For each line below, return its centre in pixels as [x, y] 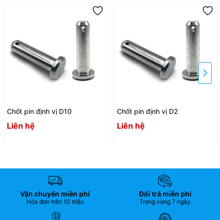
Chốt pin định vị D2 [147, 111]
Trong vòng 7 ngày [165, 202]
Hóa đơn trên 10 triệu [55, 202]
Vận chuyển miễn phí [55, 194]
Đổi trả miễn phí [165, 194]
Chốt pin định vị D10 [39, 111]
